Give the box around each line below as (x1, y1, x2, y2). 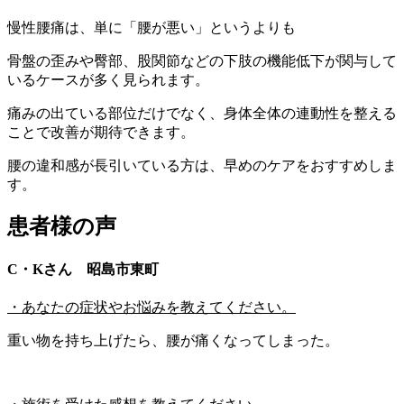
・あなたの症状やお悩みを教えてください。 (7, 298, 296, 315)
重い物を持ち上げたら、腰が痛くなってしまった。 (7, 332, 339, 348)
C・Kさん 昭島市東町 (7, 261, 159, 277)
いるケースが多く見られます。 (7, 71, 209, 87)
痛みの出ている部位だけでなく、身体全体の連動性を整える (7, 105, 397, 121)
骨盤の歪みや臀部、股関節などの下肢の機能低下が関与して (7, 52, 397, 69)
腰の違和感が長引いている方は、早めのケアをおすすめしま (7, 157, 397, 173)
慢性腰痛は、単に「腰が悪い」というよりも (7, 19, 296, 35)
